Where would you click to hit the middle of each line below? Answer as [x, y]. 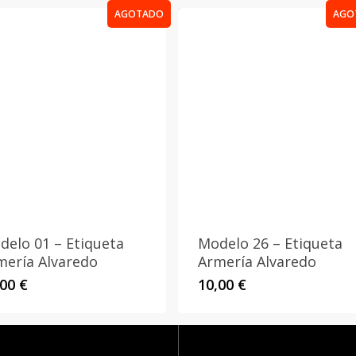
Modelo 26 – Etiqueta [270, 243]
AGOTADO [139, 14]
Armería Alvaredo [257, 261]
